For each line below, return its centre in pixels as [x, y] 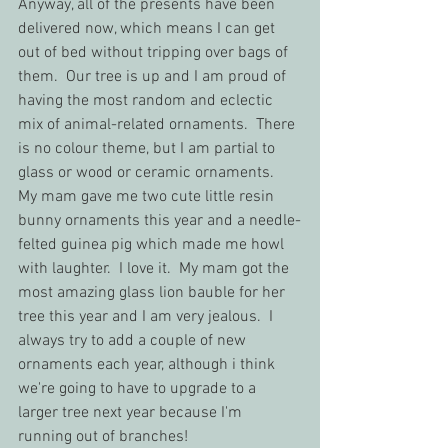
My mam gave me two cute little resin [148, 197]
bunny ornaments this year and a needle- [159, 221]
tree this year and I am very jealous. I [147, 317]
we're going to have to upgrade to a [139, 389]
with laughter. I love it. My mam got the [155, 269]
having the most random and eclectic [147, 101]
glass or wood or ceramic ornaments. [150, 173]
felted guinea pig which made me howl [153, 245]
